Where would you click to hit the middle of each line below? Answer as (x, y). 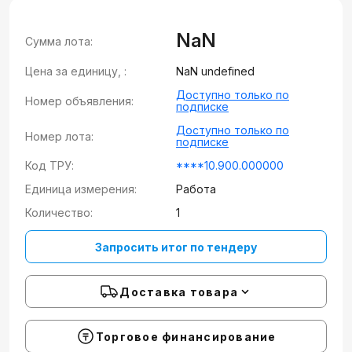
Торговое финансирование (186, 336)
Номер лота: (59, 136)
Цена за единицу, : (76, 71)
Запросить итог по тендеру (176, 247)
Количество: (59, 213)
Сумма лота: (59, 41)
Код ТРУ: (49, 165)
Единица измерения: (81, 189)
